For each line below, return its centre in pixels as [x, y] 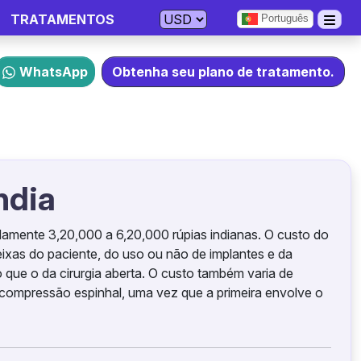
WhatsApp [54, 72]
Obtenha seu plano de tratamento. [223, 72]
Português [283, 19]
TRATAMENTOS [62, 19]
